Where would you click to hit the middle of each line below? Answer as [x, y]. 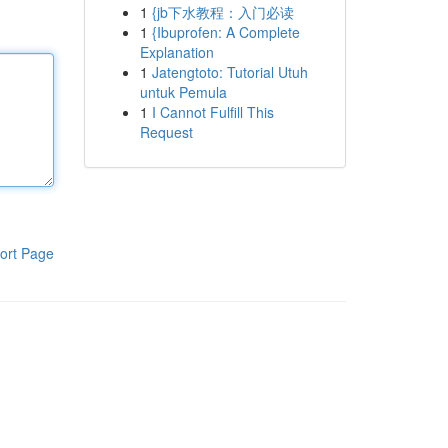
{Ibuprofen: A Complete [225, 32]
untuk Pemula [183, 92]
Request [166, 132]
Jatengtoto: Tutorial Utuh [229, 72]
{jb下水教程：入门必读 [222, 12]
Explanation [176, 52]
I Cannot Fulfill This [212, 112]
